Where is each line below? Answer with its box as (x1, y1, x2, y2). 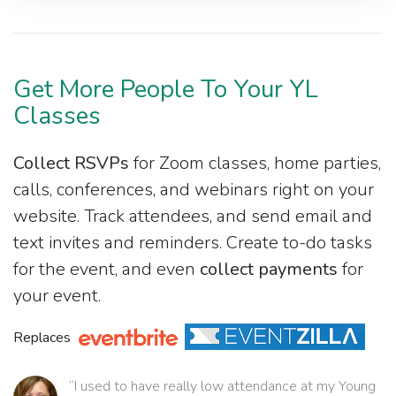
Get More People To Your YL (13, 72, 318, 106)
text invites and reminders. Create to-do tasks (13, 230, 372, 255)
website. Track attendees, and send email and (13, 203, 372, 228)
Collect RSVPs (13, 150, 129, 175)
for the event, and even (13, 256, 200, 281)
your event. (13, 283, 101, 308)
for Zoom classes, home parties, (129, 150, 381, 175)
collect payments (200, 256, 338, 281)
